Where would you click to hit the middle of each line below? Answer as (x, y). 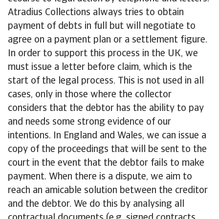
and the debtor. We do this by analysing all (96, 204)
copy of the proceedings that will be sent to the (107, 150)
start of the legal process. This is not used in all (106, 81)
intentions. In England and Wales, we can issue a (107, 136)
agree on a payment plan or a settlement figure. (108, 40)
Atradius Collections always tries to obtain (96, 13)
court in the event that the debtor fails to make (106, 163)
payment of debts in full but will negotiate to (102, 26)
